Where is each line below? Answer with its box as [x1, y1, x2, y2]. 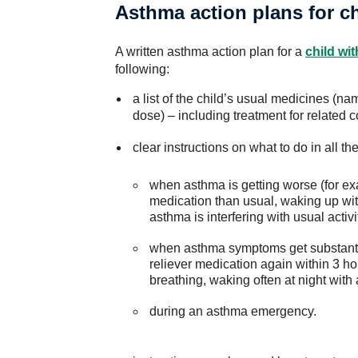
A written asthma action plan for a [115, 45, 305, 58]
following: [115, 62, 169, 76]
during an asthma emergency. [149, 304, 317, 318]
